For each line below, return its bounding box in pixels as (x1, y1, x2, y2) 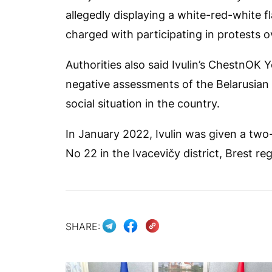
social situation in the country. (66, 97, 220, 110)
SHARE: (66, 220, 100, 233)
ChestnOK (208, 58, 264, 71)
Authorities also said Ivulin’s (66, 58, 208, 71)
